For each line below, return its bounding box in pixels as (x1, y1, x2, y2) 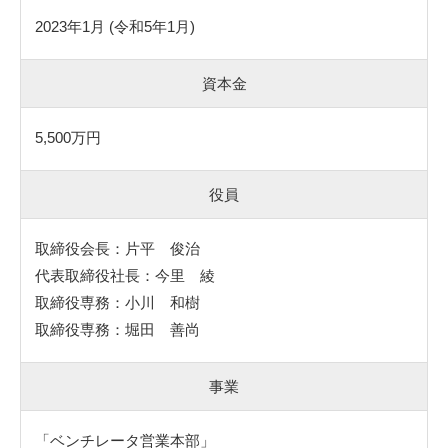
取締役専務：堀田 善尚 (35, 320, 200, 338)
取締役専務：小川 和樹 (35, 293, 200, 311)
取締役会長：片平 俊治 (35, 239, 200, 257)
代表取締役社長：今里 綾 (35, 266, 215, 284)
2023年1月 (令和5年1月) (35, 17, 195, 35)
